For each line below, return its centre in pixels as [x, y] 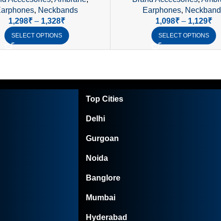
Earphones [162, 10]
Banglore [103, 178]
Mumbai [101, 198]
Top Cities [105, 99]
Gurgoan [102, 139]
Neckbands [58, 10]
